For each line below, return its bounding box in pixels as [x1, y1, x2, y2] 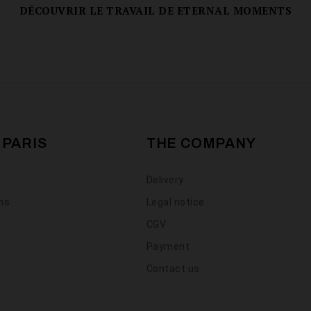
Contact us [146, 263, 200, 274]
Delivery [146, 174, 184, 185]
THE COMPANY [146, 135, 256, 151]
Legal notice [146, 196, 205, 208]
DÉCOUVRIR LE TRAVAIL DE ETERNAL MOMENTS [19, 3, 292, 17]
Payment [146, 241, 190, 252]
